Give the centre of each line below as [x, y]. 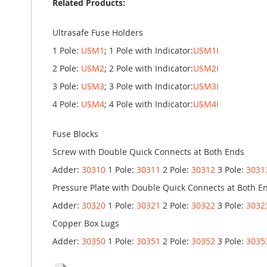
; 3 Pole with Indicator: [149, 86]
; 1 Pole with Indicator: [149, 50]
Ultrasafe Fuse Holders [98, 32]
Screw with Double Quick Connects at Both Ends [148, 152]
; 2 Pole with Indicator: [149, 68]
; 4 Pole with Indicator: [149, 104]
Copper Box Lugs [86, 223]
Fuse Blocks [75, 134]
